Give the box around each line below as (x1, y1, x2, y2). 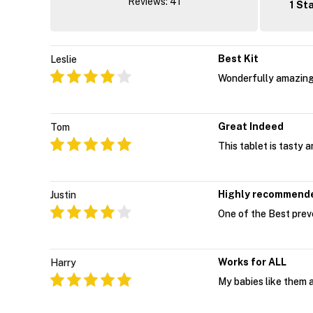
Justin (50, 189, 76, 201)
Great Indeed (218, 121, 284, 133)
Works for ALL (218, 256, 286, 268)
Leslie (50, 54, 77, 66)
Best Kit (218, 53, 259, 65)
